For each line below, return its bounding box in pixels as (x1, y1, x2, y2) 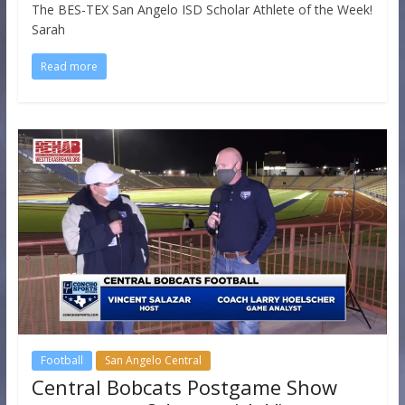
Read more (40, 58, 98, 74)
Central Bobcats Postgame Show (31, 372, 337, 400)
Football (40, 352, 83, 368)
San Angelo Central (104, 352, 202, 368)
